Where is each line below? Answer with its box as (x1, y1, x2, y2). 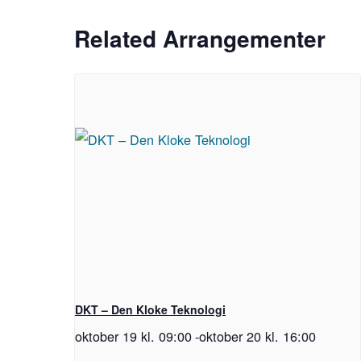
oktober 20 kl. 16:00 (199, 326, 316, 346)
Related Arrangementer (74, 22, 326, 55)
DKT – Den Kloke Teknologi (75, 301, 226, 318)
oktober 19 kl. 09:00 (75, 326, 192, 346)
